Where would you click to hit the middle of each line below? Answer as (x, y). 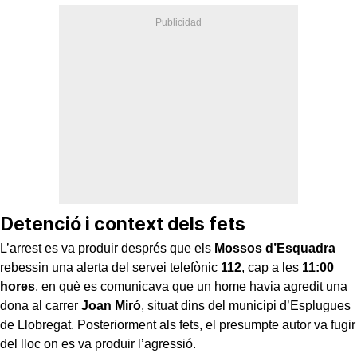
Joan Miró (111, 305)
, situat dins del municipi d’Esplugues (246, 305)
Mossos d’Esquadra (275, 248)
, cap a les (272, 267)
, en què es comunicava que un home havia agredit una (191, 286)
